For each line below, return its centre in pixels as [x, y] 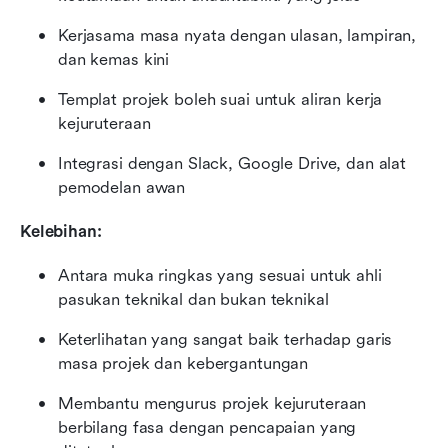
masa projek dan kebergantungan [183, 364]
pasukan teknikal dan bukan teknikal [193, 300]
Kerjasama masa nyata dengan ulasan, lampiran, [237, 36]
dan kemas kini [114, 60]
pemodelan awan [122, 188]
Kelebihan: [61, 232]
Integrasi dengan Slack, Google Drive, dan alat [232, 164]
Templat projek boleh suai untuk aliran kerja [220, 100]
